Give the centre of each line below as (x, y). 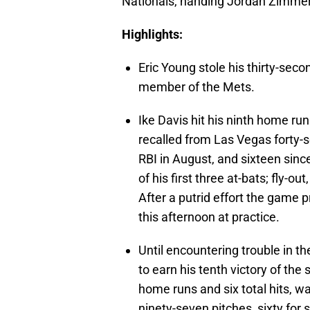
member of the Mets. (197, 87)
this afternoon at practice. (209, 217)
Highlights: (152, 35)
